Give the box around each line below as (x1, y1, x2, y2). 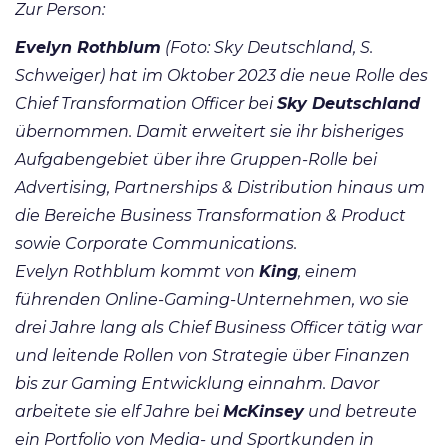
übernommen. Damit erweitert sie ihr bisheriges (15, 122, 404, 142)
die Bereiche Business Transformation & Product (15, 206, 406, 226)
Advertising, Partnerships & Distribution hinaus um (15, 178, 425, 198)
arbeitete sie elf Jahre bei (15, 402, 223, 422)
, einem (298, 262, 357, 282)
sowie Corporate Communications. (15, 234, 297, 254)
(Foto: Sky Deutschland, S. (161, 38, 373, 58)
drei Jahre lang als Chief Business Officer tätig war (15, 318, 422, 338)
